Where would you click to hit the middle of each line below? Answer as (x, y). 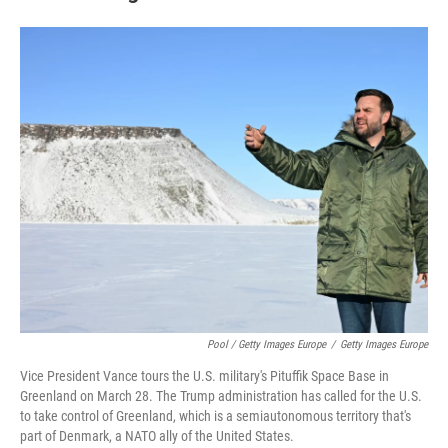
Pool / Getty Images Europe (266, 344)
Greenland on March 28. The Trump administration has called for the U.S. (221, 396)
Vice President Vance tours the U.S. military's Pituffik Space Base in (204, 376)
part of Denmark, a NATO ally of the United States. (157, 436)
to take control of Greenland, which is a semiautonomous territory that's (215, 416)
